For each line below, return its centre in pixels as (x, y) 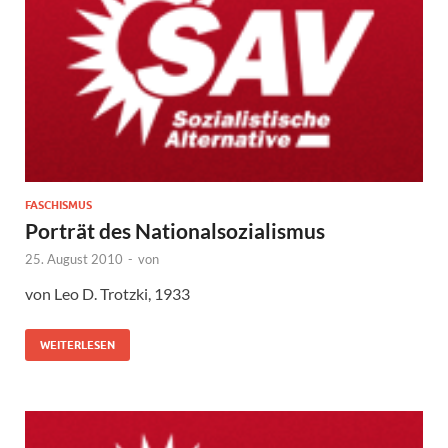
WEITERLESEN (77, 344)
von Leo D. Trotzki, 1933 (107, 293)
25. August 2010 (74, 258)
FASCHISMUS (58, 204)
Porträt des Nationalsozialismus (175, 230)
